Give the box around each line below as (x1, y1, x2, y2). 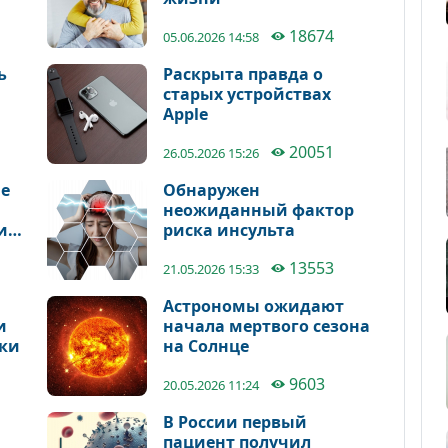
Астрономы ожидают (163, 295, 345, 317)
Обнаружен (163, 179, 261, 201)
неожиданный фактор (163, 199, 355, 221)
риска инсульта (163, 219, 296, 241)
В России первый (163, 411, 308, 433)
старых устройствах (163, 83, 332, 105)
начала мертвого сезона (163, 315, 371, 337)
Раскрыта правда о (163, 63, 324, 85)
